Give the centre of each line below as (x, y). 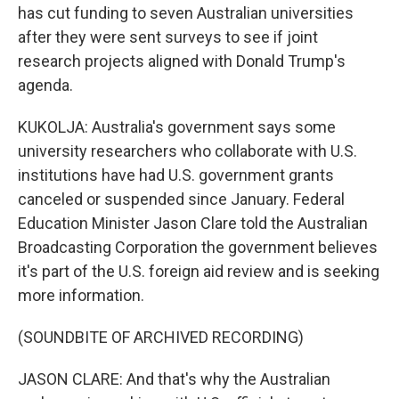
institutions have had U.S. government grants (176, 175)
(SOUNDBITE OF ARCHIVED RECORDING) (161, 337)
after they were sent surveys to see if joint (168, 37)
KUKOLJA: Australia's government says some (177, 127)
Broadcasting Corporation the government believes (198, 247)
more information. (81, 295)
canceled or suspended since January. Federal (181, 199)
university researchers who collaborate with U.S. (187, 151)
